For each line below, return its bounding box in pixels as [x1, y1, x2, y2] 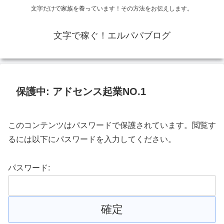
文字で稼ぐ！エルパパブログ [53, 30, 170, 41]
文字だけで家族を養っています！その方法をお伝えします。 [31, 5, 193, 12]
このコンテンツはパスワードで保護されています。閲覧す [8, 121, 216, 130]
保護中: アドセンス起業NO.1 [16, 86, 146, 97]
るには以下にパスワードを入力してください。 [8, 135, 176, 144]
